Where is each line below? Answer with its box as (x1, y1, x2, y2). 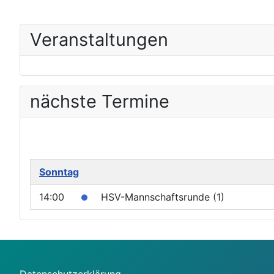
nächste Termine (30, 91, 169, 113)
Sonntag (39, 166, 79, 179)
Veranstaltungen (30, 29, 168, 51)
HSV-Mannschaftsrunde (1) (101, 191, 224, 204)
